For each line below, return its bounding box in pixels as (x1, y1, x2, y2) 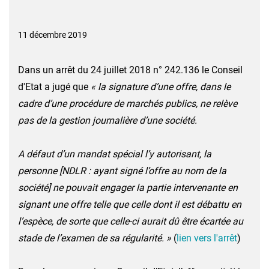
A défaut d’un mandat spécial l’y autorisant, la (18, 148, 211, 160)
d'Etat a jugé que (18, 81, 91, 92)
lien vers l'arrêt (177, 232, 237, 244)
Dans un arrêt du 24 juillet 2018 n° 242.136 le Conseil (18, 64, 243, 76)
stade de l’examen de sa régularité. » (18, 232, 171, 244)
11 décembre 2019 (18, 30, 87, 40)
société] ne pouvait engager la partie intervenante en (18, 182, 238, 193)
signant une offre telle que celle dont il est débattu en (18, 199, 241, 210)
